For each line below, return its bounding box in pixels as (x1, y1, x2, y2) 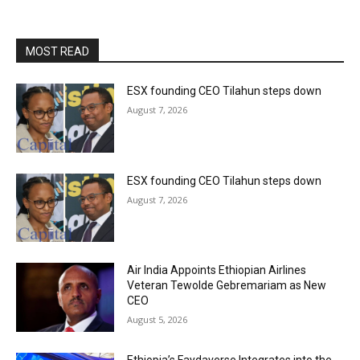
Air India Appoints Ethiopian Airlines (127, 264, 307, 277)
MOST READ (26, 45, 89, 58)
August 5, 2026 (127, 313, 188, 326)
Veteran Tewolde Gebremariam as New (127, 279, 327, 292)
